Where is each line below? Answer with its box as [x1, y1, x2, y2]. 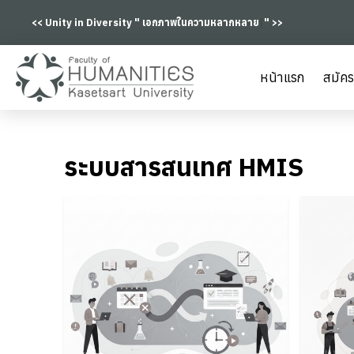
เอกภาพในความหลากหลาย [142, 16, 259, 28]
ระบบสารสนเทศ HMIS [63, 150, 303, 183]
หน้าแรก [259, 69, 304, 86]
